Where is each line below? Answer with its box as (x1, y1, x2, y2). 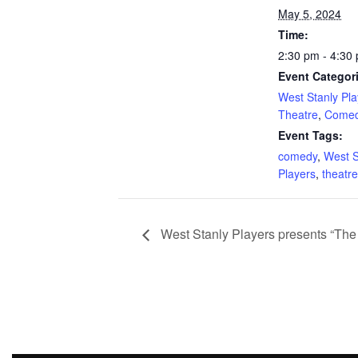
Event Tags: (278, 127, 343, 144)
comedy (278, 148, 317, 165)
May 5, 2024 (278, 6, 341, 22)
